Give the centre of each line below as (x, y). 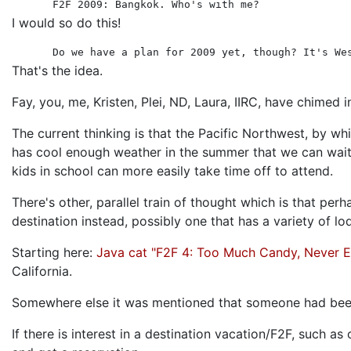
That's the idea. (57, 71)
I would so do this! (66, 23)
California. (42, 271)
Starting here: (54, 252)
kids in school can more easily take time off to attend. (172, 171)
